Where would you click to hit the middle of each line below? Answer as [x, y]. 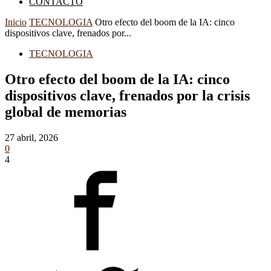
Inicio [16, 22]
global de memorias [66, 112]
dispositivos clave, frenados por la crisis [127, 95]
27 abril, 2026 [31, 137]
